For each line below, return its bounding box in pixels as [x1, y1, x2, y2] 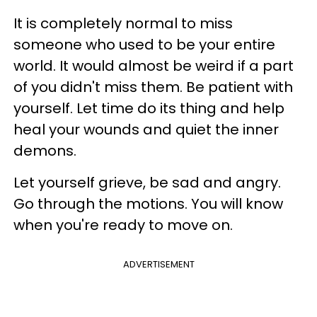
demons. [13, 140, 76, 161]
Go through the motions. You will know [13, 193, 283, 214]
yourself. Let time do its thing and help [13, 98, 284, 118]
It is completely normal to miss [13, 13, 233, 33]
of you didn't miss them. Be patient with [13, 76, 293, 97]
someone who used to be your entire [13, 34, 275, 54]
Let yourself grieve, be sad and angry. [13, 172, 281, 192]
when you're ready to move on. [13, 214, 233, 235]
